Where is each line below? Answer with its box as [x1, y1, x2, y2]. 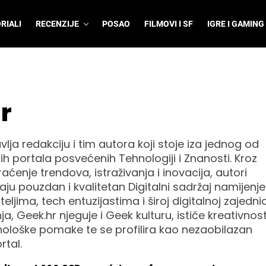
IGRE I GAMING [207, 19, 264, 28]
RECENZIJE [36, 19, 79, 28]
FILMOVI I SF [144, 19, 193, 28]
